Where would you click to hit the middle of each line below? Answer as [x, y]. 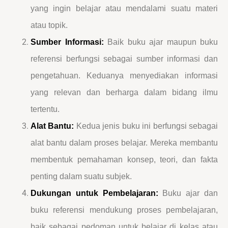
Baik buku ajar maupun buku [161, 42]
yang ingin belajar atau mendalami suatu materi [124, 9]
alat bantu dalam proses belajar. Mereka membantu [124, 143]
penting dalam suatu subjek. [81, 177]
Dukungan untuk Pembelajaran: [94, 193]
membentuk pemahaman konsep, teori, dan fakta [124, 160]
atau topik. [49, 25]
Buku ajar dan [188, 193]
